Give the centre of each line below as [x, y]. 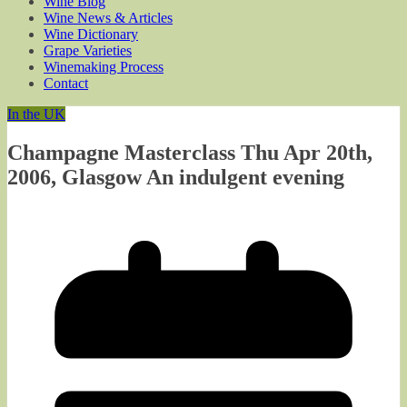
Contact [66, 83]
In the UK [36, 114]
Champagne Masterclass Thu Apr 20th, [190, 152]
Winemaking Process [104, 67]
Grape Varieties [88, 50]
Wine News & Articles [108, 18]
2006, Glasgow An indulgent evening [176, 177]
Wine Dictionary [91, 34]
